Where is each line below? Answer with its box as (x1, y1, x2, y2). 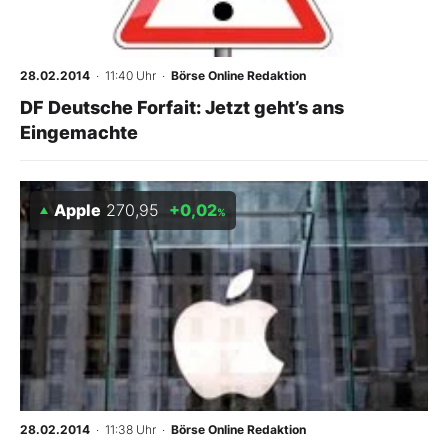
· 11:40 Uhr (90, 68, 156, 83)
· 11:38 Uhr (90, 421, 156, 437)
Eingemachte (20, 122, 138, 143)
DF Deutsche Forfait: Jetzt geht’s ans (20, 97, 344, 118)
